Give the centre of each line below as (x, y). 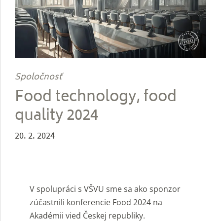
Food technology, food (96, 98)
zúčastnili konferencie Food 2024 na (96, 203)
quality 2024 (56, 117)
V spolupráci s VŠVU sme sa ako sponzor (105, 189)
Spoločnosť (38, 78)
